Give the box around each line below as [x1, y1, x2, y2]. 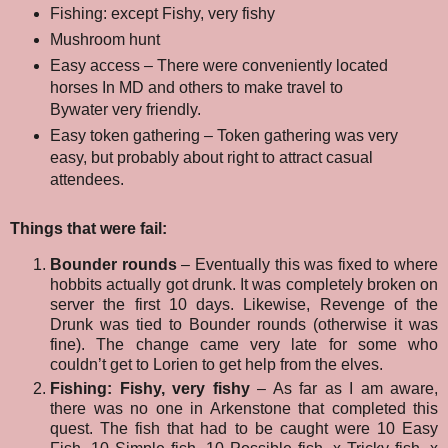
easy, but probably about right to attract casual [49, 149, 373, 166]
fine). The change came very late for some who [50, 335, 438, 353]
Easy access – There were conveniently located [49, 57, 388, 75]
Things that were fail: [10, 219, 167, 237]
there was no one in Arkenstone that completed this [50, 399, 438, 417]
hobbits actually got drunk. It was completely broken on [50, 275, 438, 293]
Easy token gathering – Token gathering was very [49, 127, 398, 144]
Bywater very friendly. [49, 101, 201, 119]
